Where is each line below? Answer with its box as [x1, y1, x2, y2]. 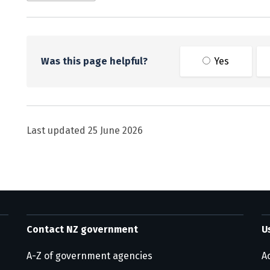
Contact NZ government [27, 224, 138, 235]
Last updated [27, 125, 88, 136]
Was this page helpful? [41, 55, 148, 67]
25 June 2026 [88, 125, 143, 136]
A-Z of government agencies [27, 250, 152, 262]
